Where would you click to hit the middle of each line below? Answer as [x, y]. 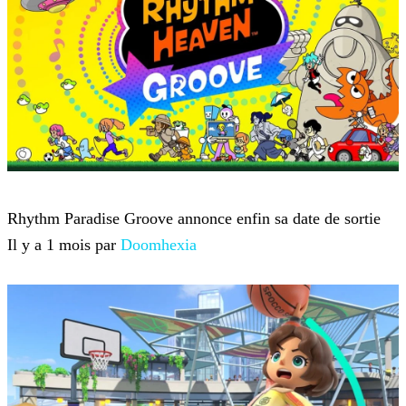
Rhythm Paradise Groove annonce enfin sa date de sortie [194, 219]
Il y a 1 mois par [64, 245]
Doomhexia [159, 245]
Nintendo [38, 193]
